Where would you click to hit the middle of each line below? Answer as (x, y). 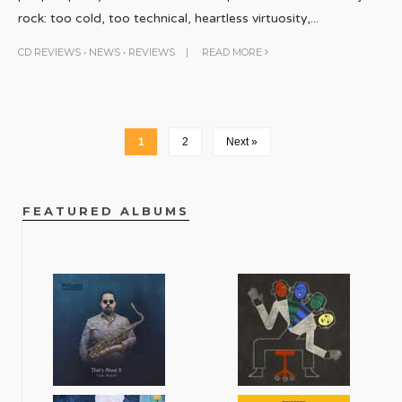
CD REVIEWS (49, 52)
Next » (242, 141)
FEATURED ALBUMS (106, 210)
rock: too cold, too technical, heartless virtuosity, (164, 18)
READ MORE (233, 52)
